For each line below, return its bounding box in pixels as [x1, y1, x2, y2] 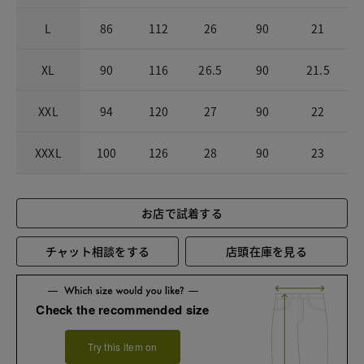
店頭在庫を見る [226, 243, 308, 260]
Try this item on [88, 339, 158, 353]
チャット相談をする [45, 243, 150, 260]
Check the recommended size [36, 300, 210, 318]
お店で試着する [141, 205, 223, 222]
